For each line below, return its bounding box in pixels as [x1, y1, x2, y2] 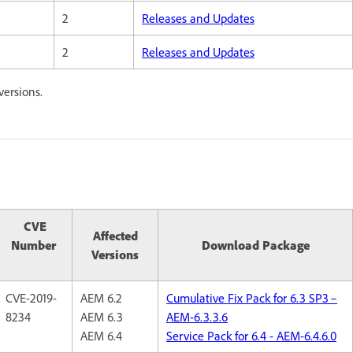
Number [10, 236, 59, 253]
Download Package [201, 236, 310, 253]
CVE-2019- [6, 289, 57, 306]
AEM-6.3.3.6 [166, 308, 228, 325]
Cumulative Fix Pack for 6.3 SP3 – [166, 289, 337, 306]
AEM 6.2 [80, 289, 122, 306]
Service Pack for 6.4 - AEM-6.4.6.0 [166, 327, 336, 344]
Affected [92, 227, 138, 243]
